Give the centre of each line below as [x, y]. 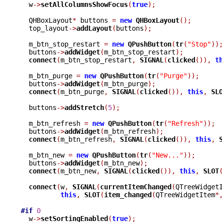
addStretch [84, 107]
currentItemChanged [136, 187]
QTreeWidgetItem [185, 194]
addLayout [94, 28]
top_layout [45, 28]
